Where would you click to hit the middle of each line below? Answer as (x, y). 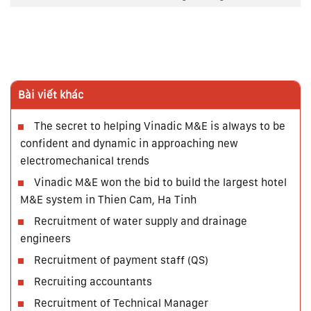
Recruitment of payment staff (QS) (121, 260)
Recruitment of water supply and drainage (141, 221)
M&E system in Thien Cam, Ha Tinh (108, 200)
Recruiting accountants (93, 282)
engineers (45, 239)
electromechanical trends (85, 161)
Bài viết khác (51, 95)
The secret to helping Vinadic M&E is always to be (160, 126)
